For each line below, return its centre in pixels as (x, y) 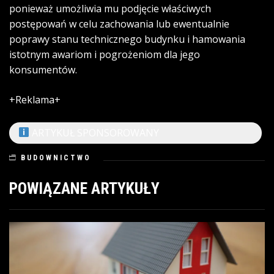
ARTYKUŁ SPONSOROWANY (94, 132)
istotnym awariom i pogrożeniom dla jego (105, 54)
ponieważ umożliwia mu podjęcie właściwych (110, 8)
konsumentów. (43, 69)
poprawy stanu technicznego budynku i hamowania (127, 39)
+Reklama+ (35, 99)
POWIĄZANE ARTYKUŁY (84, 188)
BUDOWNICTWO (56, 157)
